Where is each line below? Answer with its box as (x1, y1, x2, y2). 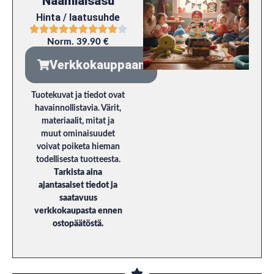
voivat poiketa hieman (36, 142, 120, 151)
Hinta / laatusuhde (36, 11, 120, 23)
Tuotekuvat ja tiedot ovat (31, 91, 125, 100)
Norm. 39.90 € (47, 37, 109, 46)
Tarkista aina (54, 168, 102, 177)
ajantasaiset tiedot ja (39, 180, 117, 190)
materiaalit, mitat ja (42, 116, 114, 125)
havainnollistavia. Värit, (35, 103, 121, 113)
